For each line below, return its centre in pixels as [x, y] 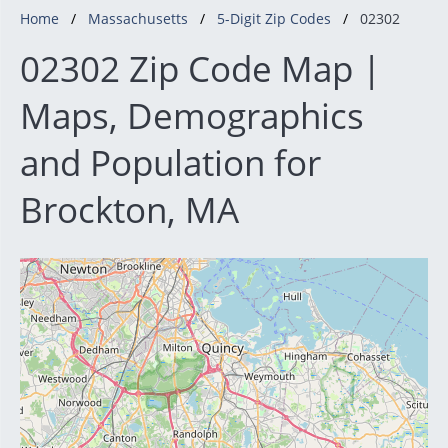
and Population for [170, 162]
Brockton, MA [129, 209]
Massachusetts [138, 18]
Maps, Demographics [192, 115]
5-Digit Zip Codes [274, 18]
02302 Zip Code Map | [200, 68]
